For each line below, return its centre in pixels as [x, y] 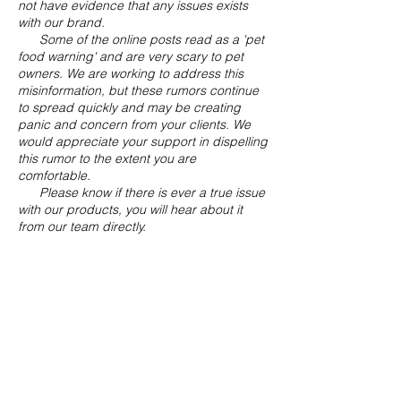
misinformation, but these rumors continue [138, 90]
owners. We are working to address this [131, 73]
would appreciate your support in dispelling [143, 141]
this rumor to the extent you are [107, 158]
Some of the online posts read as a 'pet [141, 39]
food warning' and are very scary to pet [131, 56]
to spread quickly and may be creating [129, 107]
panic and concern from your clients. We [134, 124]
